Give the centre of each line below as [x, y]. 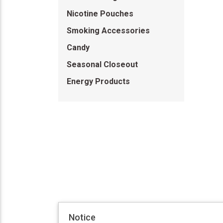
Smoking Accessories [108, 31]
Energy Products [98, 81]
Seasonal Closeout [102, 64]
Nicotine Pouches [100, 14]
